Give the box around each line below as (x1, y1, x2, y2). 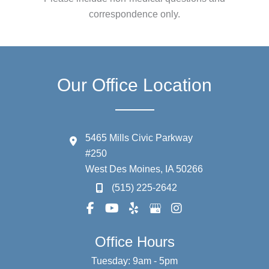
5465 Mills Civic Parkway (85, 133, 193, 144)
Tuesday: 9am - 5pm (91, 256, 178, 267)
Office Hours (94, 234, 175, 250)
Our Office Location (57, 75, 212, 95)
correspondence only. (89, 9, 180, 20)
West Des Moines (85, 164, 160, 175)
